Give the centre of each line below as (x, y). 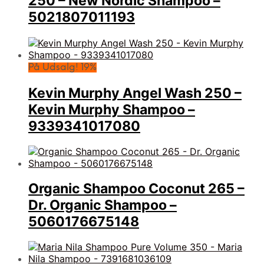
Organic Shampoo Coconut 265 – (136, 189)
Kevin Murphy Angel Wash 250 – (135, 93)
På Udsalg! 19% (62, 67)
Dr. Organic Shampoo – (103, 205)
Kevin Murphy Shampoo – (112, 109)
